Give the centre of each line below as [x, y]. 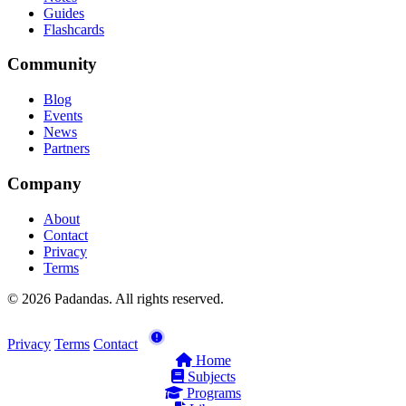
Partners [67, 149]
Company [44, 183]
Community [52, 64]
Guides [64, 13]
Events [63, 116]
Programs [214, 392]
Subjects [211, 376]
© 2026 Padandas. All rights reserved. [116, 298]
